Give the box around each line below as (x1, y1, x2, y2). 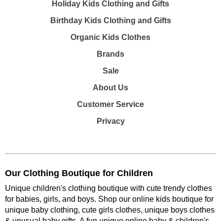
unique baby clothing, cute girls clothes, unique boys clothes (5, 206, 215, 214)
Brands (97, 50, 124, 58)
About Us (93, 83, 128, 92)
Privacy (96, 117, 125, 125)
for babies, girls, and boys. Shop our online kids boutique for (5, 195, 214, 203)
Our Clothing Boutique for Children (5, 168, 153, 178)
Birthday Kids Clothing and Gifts (50, 16, 171, 25)
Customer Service (77, 100, 144, 109)
